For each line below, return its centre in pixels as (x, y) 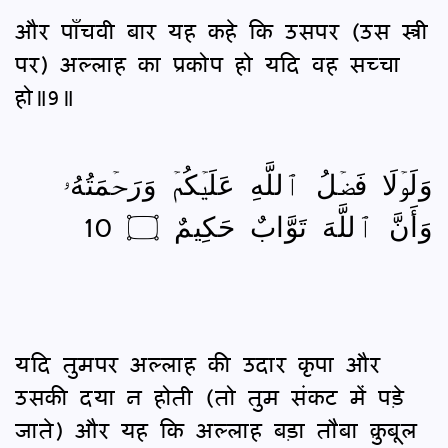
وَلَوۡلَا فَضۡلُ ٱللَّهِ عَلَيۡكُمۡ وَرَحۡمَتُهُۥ (247, 183)
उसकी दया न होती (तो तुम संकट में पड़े (209, 396)
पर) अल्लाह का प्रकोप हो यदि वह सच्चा (207, 63)
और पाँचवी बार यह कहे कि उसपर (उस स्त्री (221, 30)
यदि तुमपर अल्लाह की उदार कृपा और (197, 363)
